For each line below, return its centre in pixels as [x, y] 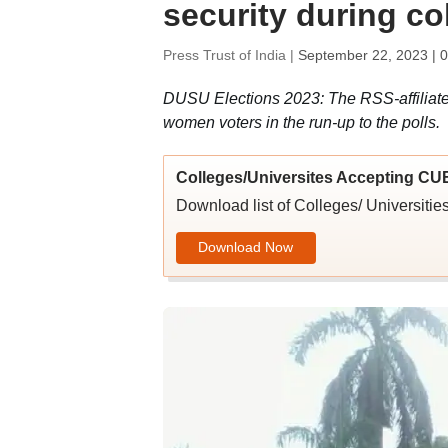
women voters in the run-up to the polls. [301, 122]
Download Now [245, 246]
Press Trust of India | [230, 55]
